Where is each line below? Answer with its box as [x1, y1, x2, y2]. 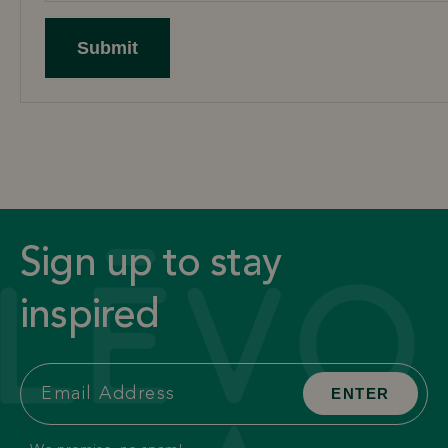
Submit [77, 38, 138, 59]
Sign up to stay [20, 245, 281, 286]
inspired [20, 297, 160, 338]
